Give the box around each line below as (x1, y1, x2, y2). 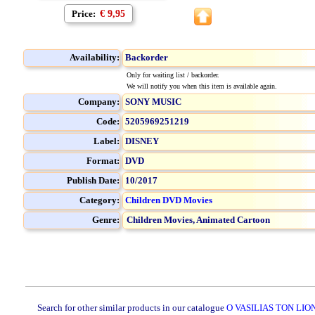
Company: (78, 96, 120, 107)
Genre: (92, 214, 120, 225)
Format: (86, 155, 120, 166)
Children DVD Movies (125, 195, 212, 205)
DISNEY (125, 136, 159, 146)
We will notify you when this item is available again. (124, 82, 277, 90)
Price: (71, 8, 98, 19)
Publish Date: (67, 175, 120, 186)
